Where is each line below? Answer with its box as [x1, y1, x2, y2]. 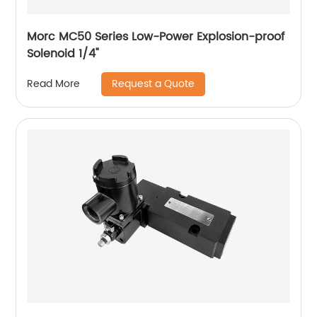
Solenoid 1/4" [27, 44, 100, 63]
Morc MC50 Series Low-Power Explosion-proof [27, 27, 285, 46]
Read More [27, 76, 81, 92]
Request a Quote [112, 75, 195, 92]
